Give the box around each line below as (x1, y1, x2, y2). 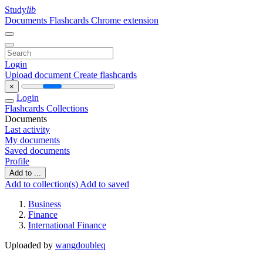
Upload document (5, 70, 73, 80)
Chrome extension (91, 15, 159, 25)
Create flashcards (73, 70, 137, 80)
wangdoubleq (55, 240, 106, 250)
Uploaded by (5, 240, 55, 250)
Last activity (5, 124, 50, 134)
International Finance (28, 220, 106, 230)
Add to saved (80, 179, 129, 189)
